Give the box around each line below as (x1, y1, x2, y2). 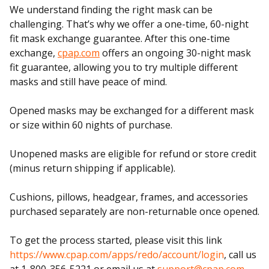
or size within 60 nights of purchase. (10, 118, 172, 131)
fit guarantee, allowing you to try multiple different (10, 61, 238, 74)
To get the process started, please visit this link (10, 234, 222, 247)
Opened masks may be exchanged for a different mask (10, 104, 254, 117)
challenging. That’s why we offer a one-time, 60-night (10, 17, 249, 31)
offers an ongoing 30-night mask (100, 46, 251, 59)
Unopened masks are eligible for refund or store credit (10, 147, 256, 160)
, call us (224, 248, 256, 261)
